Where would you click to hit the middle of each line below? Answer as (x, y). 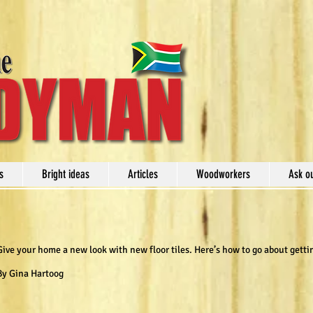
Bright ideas (66, 174)
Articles (143, 174)
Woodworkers (223, 174)
